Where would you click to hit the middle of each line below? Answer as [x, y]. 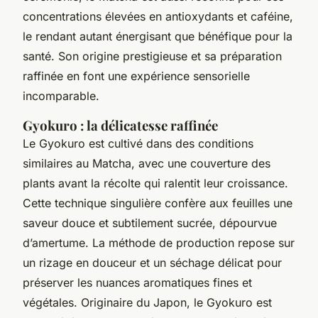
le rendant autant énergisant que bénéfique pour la [158, 36]
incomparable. [61, 95]
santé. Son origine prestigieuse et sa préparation [152, 56]
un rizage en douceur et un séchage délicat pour [152, 262]
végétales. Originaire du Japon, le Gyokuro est [147, 302]
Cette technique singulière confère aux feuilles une [158, 203]
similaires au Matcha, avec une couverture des [147, 163]
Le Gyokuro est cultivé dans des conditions [138, 143]
